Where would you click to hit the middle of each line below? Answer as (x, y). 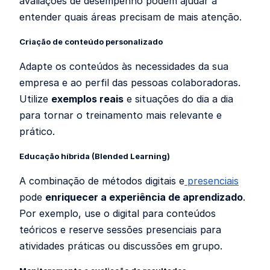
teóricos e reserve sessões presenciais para (120, 230)
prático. (37, 132)
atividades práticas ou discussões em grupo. (121, 246)
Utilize (35, 99)
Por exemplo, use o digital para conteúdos (118, 214)
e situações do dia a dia (178, 99)
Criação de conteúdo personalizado (91, 42)
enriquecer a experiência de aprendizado (144, 197)
